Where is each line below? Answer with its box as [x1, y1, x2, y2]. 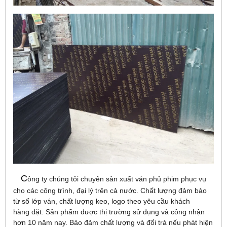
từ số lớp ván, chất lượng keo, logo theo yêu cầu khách [13, 197, 190, 206]
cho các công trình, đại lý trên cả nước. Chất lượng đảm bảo [13, 186, 207, 195]
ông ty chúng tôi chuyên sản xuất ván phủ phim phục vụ [27, 175, 206, 183]
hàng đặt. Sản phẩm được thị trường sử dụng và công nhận [13, 208, 205, 216]
